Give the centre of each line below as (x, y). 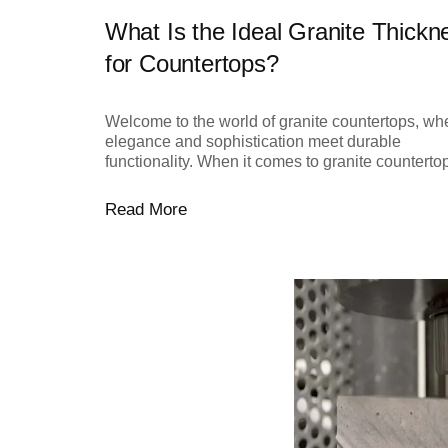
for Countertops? (191, 63)
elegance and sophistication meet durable (252, 141)
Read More (145, 209)
